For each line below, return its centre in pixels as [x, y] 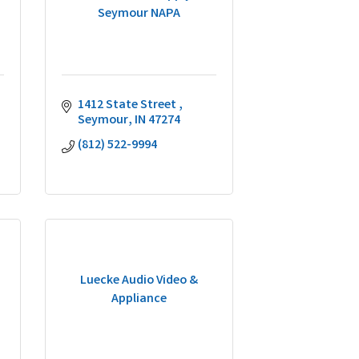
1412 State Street [128, 105]
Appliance [139, 299]
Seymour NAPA [139, 14]
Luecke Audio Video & [139, 280]
